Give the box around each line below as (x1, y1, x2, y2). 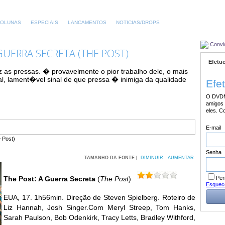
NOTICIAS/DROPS (116, 20, 160, 25)
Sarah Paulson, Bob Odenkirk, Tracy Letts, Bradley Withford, (4, 213, 195, 222)
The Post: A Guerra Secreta (4, 174, 95, 183)
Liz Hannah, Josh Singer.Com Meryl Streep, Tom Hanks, (4, 203, 195, 212)
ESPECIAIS (31, 20, 58, 25)
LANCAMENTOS (68, 20, 106, 25)
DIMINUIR (141, 155, 163, 161)
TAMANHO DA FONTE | (84, 155, 139, 161)
